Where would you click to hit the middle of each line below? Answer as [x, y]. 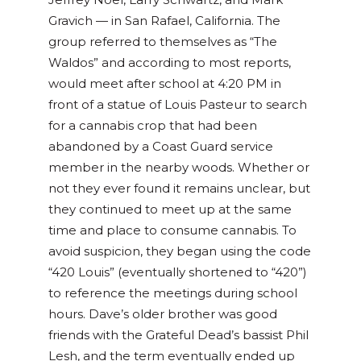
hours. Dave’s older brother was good [163, 314]
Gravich [72, 21]
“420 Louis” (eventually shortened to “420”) [178, 272]
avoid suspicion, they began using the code [180, 251]
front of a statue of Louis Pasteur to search [178, 105]
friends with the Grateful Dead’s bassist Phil [178, 335]
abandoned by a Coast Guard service [161, 147]
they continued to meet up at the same [170, 210]
